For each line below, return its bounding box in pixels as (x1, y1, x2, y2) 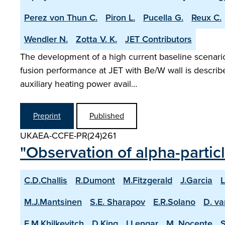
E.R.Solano (153, 195, 195, 208)
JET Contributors (125, 33, 192, 46)
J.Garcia (180, 174, 212, 187)
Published (89, 110, 124, 122)
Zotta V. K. (76, 33, 117, 46)
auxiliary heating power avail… (20, 77, 137, 90)
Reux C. (191, 11, 221, 24)
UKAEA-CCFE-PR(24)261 (20, 129, 116, 142)
